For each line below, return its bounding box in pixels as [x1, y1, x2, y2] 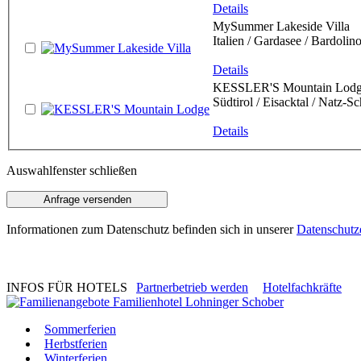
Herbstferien [44, 337, 107, 351]
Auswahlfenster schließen [6, 164, 137, 178]
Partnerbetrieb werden [136, 280, 248, 295]
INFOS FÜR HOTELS [6, 280, 127, 295]
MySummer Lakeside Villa [213, 19, 350, 34]
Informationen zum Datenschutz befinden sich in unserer [6, 222, 297, 237]
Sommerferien [44, 322, 116, 337]
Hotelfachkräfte [263, 280, 342, 295]
